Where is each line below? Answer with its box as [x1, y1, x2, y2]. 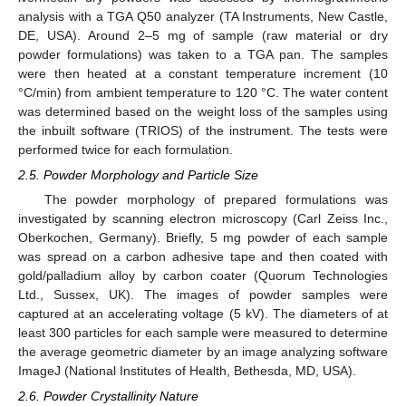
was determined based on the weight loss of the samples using [18, 103, 388, 119]
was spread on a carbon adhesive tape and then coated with [18, 248, 388, 264]
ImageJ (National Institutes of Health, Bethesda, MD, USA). [18, 362, 356, 378]
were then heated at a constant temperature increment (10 [18, 65, 388, 81]
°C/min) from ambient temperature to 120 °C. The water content [18, 84, 388, 100]
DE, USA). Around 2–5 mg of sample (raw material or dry [18, 27, 388, 43]
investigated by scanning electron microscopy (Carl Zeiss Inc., [18, 210, 388, 226]
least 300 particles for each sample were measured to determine [18, 324, 388, 340]
